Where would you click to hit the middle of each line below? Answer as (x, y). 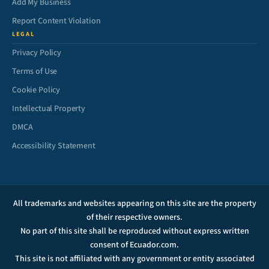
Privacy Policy (37, 53)
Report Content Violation (56, 21)
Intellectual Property (49, 109)
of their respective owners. (134, 217)
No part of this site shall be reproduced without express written (134, 231)
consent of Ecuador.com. (134, 245)
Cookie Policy (36, 90)
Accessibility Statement (54, 146)
